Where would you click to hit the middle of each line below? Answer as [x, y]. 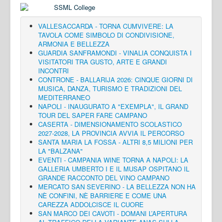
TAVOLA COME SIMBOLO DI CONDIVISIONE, [106, 35]
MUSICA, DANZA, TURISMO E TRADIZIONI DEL [110, 88]
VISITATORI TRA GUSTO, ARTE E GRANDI [103, 61]
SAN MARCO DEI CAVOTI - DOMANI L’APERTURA [113, 213]
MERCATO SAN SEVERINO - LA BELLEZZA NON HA [117, 186]
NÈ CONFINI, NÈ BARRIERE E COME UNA [102, 195]
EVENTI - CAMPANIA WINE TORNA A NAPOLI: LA [113, 160]
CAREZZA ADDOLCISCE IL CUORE [91, 204]
